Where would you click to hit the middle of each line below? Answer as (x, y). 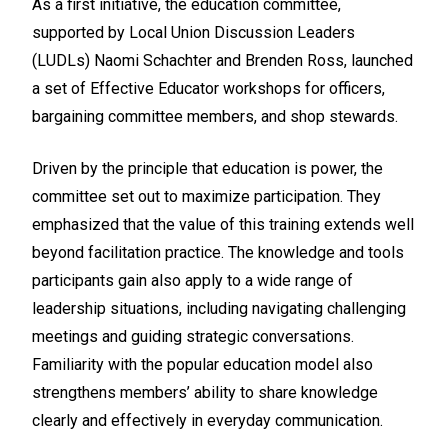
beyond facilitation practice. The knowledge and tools (218, 252)
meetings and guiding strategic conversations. (193, 336)
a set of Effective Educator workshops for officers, (208, 88)
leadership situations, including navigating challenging (219, 308)
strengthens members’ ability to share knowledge (205, 392)
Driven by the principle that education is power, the (207, 168)
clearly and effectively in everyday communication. (207, 420)
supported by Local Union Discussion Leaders (193, 32)
